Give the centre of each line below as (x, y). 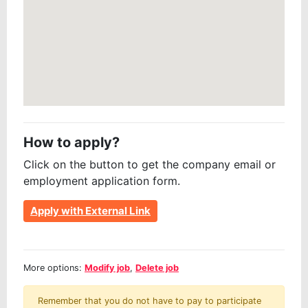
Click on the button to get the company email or (150, 165)
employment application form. (102, 181)
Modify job (107, 268)
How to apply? (71, 143)
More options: (54, 268)
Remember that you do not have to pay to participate (150, 301)
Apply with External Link (90, 211)
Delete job (157, 268)
